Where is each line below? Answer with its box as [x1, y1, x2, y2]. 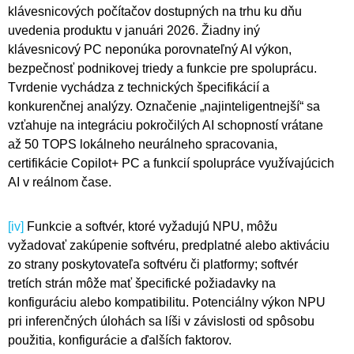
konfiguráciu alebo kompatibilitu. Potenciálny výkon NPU [8, 296, 326, 310]
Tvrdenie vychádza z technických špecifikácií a [8, 81, 269, 95]
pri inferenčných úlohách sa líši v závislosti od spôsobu [8, 314, 314, 329]
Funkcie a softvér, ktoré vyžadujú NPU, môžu [24, 220, 277, 234]
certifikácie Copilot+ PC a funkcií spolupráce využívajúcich [8, 156, 334, 171]
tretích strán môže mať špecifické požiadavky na [8, 277, 276, 291]
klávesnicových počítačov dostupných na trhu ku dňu [8, 5, 302, 19]
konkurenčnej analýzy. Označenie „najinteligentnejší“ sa [8, 100, 320, 114]
